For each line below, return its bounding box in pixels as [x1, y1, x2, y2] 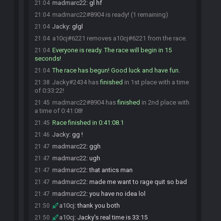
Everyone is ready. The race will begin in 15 [52, 46, 172, 54]
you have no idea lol [89, 190, 146, 197]
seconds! [35, 55, 61, 62]
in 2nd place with [140, 99, 189, 106]
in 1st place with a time [123, 78, 189, 86]
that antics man [89, 166, 133, 174]
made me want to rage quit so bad [89, 178, 187, 185]
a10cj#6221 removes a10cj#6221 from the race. [52, 35, 187, 42]
